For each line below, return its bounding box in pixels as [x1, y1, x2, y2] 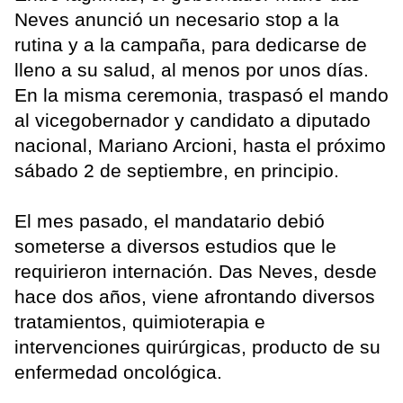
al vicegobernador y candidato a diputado [14, 109, 371, 130]
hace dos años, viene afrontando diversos [14, 285, 375, 307]
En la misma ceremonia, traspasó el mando [14, 84, 389, 105]
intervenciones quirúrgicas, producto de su [14, 336, 381, 357]
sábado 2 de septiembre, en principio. [14, 159, 339, 181]
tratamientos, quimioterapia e [14, 310, 265, 332]
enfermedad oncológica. [14, 361, 222, 382]
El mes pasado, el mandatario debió [14, 210, 325, 231]
